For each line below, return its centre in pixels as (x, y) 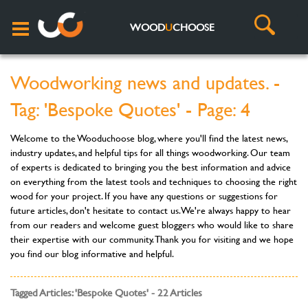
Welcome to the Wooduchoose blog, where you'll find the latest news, (149, 138)
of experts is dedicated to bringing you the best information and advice (151, 167)
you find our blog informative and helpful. (92, 253)
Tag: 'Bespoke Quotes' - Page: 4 (130, 109)
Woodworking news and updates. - (145, 82)
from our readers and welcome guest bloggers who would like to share (152, 224)
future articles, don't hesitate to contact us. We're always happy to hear (151, 210)
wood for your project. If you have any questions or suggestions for (144, 196)
